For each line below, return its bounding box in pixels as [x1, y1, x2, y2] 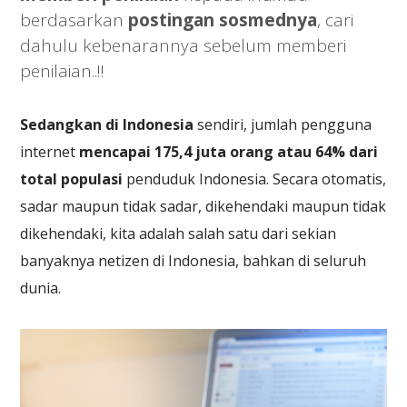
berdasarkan [20, 8, 129, 32]
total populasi [20, 169, 124, 189]
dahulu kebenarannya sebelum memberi [20, 34, 347, 57]
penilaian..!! [20, 59, 105, 83]
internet [20, 142, 80, 162]
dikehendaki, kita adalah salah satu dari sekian [20, 223, 337, 243]
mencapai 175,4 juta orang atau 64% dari [79, 142, 379, 162]
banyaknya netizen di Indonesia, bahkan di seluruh [20, 251, 367, 271]
